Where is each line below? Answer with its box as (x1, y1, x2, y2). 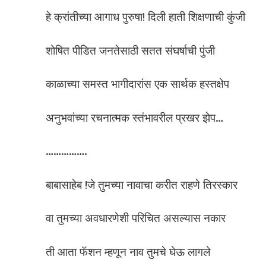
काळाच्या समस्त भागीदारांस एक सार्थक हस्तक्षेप (46, 77, 229, 91)
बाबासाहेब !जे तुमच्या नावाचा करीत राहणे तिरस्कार (46, 178, 237, 192)
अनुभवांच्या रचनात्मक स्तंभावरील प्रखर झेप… (46, 110, 223, 125)
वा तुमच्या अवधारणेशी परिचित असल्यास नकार (46, 211, 226, 226)
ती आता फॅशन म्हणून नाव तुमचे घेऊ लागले (46, 245, 210, 259)
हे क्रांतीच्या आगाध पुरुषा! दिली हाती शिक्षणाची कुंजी (46, 10, 245, 24)
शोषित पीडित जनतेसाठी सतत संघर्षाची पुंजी (46, 43, 215, 58)
